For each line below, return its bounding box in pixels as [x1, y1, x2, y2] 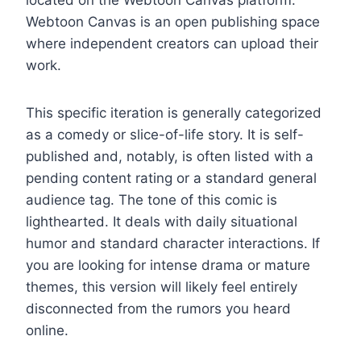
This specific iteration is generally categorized [26, 104, 322, 121]
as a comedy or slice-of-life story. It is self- [26, 126, 304, 143]
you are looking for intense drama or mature [26, 256, 310, 273]
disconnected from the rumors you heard [26, 300, 291, 317]
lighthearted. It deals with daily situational [26, 213, 297, 230]
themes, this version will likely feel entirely [26, 278, 297, 295]
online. [26, 322, 68, 338]
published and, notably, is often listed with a [26, 147, 313, 164]
